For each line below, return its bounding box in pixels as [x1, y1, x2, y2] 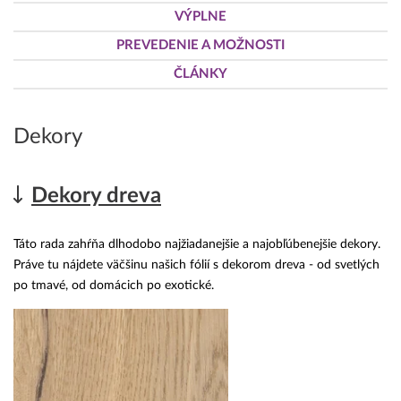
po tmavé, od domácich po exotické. [13, 278, 214, 292]
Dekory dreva [31, 185, 161, 208]
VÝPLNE [175, 10, 226, 24]
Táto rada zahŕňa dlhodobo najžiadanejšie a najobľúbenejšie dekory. [13, 237, 380, 251]
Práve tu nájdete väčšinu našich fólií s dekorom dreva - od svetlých [13, 258, 380, 271]
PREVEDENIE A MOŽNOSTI [116, 38, 285, 53]
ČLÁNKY [174, 67, 227, 81]
